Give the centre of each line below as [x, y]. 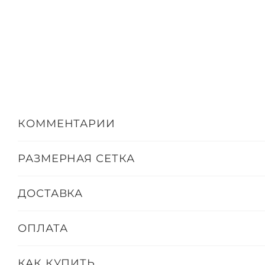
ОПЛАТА [43, 228]
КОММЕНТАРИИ [67, 123]
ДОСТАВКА [51, 193]
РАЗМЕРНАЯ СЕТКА [76, 158]
